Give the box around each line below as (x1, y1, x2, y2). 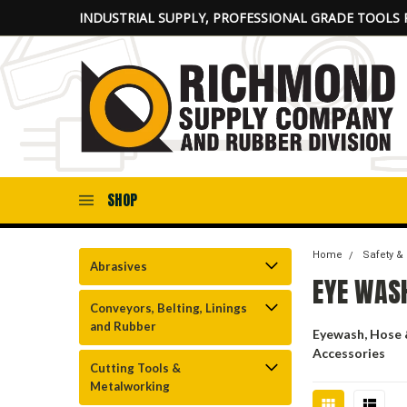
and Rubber (90, 319, 156, 333)
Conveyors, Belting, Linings (90, 301, 247, 315)
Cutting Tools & (90, 361, 181, 375)
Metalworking (90, 379, 170, 393)
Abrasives (90, 259, 147, 273)
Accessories (313, 345, 386, 361)
